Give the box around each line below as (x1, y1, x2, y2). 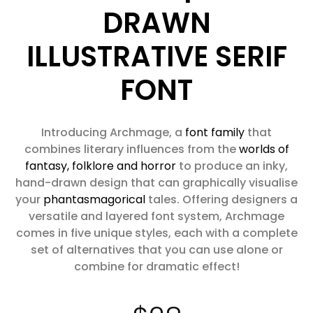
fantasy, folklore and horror (25, 158, 176, 174)
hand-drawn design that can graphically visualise (15, 175, 298, 191)
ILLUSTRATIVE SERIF (26, 37, 287, 76)
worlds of (238, 141, 289, 157)
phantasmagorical (43, 191, 145, 208)
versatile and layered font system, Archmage (29, 208, 284, 224)
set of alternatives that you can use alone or (30, 242, 283, 258)
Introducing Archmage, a (41, 124, 185, 140)
